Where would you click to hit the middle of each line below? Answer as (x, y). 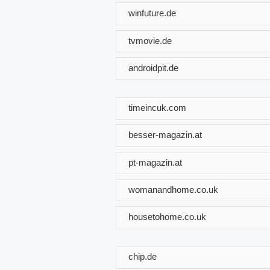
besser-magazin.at (165, 134)
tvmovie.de (150, 40)
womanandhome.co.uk (173, 189)
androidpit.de (153, 67)
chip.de (143, 256)
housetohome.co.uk (167, 216)
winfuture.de (152, 13)
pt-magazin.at (155, 162)
